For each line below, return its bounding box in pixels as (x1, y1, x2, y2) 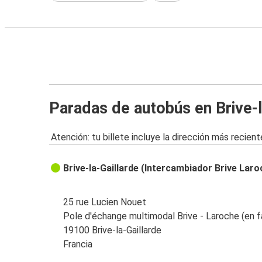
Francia (63, 239, 93, 250)
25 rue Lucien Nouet (63, 196, 147, 208)
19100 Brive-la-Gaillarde (63, 225, 162, 236)
